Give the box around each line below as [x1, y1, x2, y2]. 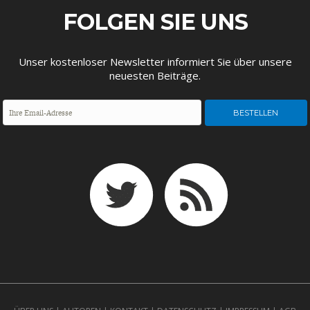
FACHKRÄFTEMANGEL [87, 103, 228, 118]
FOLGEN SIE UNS [62, 8, 248, 35]
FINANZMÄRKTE [107, 103, 209, 118]
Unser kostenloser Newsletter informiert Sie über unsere [18, 55, 292, 69]
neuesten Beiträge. [109, 69, 201, 82]
